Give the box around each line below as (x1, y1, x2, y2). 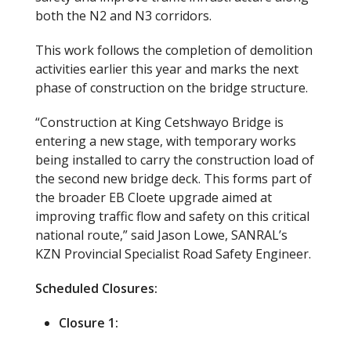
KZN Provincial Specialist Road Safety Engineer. (35, 245, 311, 262)
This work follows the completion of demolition (35, 42, 313, 59)
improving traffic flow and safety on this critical (35, 208, 309, 225)
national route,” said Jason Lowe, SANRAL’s (35, 226, 288, 244)
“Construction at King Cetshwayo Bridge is (35, 114, 284, 131)
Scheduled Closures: (35, 280, 157, 297)
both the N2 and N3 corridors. (35, 7, 212, 24)
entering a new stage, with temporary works (35, 132, 296, 150)
